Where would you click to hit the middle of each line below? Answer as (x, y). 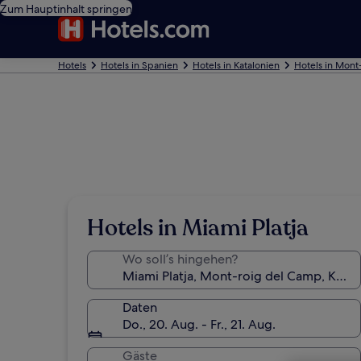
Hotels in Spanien (139, 65)
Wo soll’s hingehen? (180, 259)
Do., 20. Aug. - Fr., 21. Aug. (199, 324)
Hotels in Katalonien (236, 65)
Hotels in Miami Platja (198, 228)
